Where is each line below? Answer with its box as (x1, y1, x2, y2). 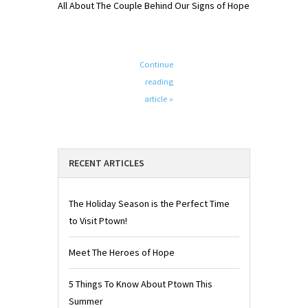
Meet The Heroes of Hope (69, 246, 175, 259)
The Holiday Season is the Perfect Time (69, 197, 230, 210)
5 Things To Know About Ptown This (69, 278, 212, 291)
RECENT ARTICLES (69, 157, 144, 170)
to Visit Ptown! (69, 214, 127, 228)
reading (145, 76, 173, 87)
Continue (140, 59, 173, 70)
